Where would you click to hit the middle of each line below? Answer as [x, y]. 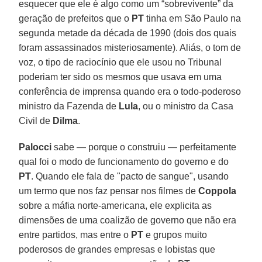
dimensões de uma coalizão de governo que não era [128, 220]
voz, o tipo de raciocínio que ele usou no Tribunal [120, 62]
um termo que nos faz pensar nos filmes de [109, 191]
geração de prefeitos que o [75, 18]
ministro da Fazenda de [69, 106]
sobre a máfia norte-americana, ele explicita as [116, 205]
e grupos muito [175, 235]
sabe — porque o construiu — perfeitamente [144, 147]
